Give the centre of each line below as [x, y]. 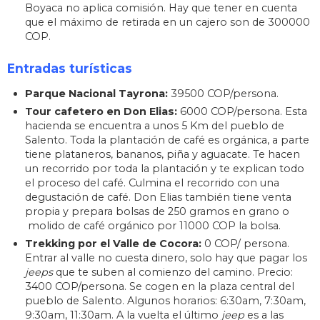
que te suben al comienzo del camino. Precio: [174, 272]
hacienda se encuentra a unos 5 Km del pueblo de [155, 125]
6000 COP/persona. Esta [242, 111]
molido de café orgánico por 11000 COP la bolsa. [153, 225]
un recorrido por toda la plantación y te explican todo [165, 168]
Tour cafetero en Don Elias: [101, 111]
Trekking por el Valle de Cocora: [113, 243]
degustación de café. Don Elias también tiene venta [158, 197]
